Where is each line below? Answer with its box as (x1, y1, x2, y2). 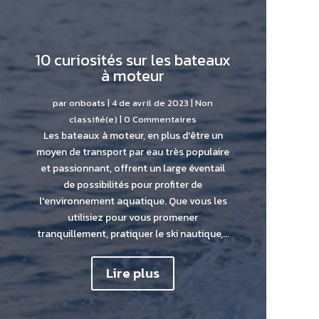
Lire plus (106, 263, 160, 284)
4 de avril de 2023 (112, 96, 189, 110)
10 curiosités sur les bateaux (35, 48, 231, 73)
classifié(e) (69, 113, 118, 127)
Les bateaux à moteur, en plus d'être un (43, 128, 223, 144)
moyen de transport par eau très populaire (36, 145, 230, 160)
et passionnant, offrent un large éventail (41, 161, 226, 177)
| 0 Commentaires (117, 113, 197, 127)
